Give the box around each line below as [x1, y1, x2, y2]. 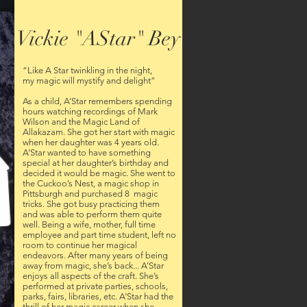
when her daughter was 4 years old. [23, 137, 161, 147]
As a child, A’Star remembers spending [23, 96, 172, 106]
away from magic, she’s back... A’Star [23, 260, 164, 271]
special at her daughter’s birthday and [23, 158, 169, 168]
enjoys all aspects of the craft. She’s [23, 271, 159, 281]
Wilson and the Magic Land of [23, 116, 140, 127]
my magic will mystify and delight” [23, 75, 156, 86]
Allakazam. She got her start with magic [23, 127, 175, 137]
